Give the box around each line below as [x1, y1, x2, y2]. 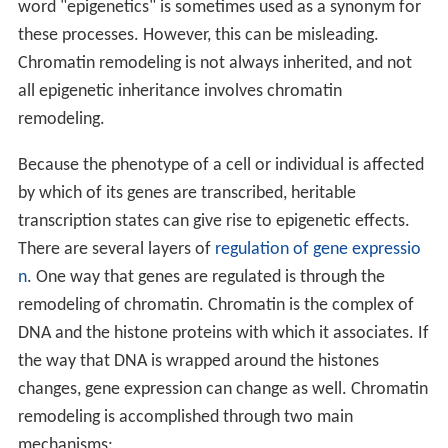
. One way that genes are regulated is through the [26, 268, 385, 288]
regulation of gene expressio [214, 240, 421, 260]
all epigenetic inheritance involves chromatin [17, 82, 342, 102]
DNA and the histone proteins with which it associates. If [17, 324, 429, 344]
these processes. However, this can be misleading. [17, 26, 379, 46]
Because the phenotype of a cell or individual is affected [17, 156, 424, 176]
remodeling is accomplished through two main [17, 408, 353, 428]
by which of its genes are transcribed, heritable [17, 184, 356, 204]
